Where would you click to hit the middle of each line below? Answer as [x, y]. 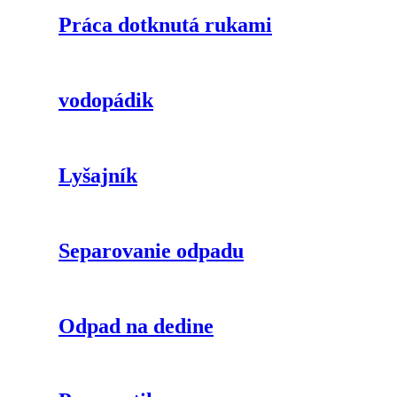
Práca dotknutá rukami [165, 25]
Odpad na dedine [136, 326]
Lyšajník [98, 175]
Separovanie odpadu [151, 250]
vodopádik [106, 101]
